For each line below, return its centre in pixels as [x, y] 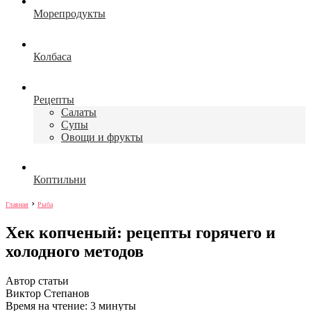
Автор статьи [37, 280]
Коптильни [60, 179]
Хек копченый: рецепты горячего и [141, 233]
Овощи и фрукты [102, 137]
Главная [17, 204]
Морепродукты [69, 14]
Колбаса [52, 57]
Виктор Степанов [48, 293]
